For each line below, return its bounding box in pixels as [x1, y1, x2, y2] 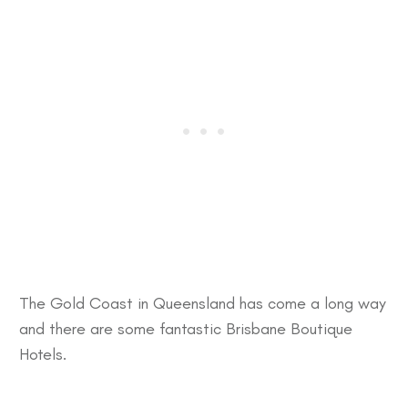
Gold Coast [50, 292, 133, 313]
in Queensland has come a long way [133, 292, 386, 313]
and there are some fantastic [19, 318, 226, 339]
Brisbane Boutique [226, 318, 352, 339]
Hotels [19, 343, 63, 364]
